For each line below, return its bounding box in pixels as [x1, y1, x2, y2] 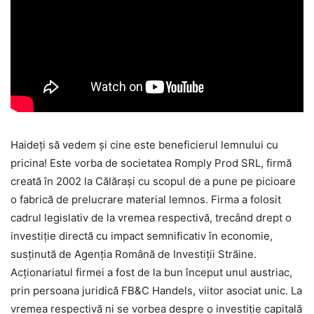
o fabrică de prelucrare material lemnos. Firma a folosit [11, 193, 281, 207]
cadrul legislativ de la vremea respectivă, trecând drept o [11, 211, 292, 225]
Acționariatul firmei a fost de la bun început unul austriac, [11, 266, 292, 280]
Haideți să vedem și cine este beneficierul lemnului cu [11, 138, 278, 152]
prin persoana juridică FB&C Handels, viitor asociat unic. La [11, 284, 302, 298]
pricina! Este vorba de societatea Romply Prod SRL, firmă [11, 156, 292, 170]
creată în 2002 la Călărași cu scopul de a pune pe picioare [11, 175, 296, 189]
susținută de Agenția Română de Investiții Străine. [11, 247, 257, 261]
